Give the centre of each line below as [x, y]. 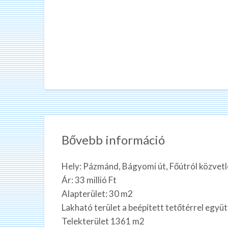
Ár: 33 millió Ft [89, 180]
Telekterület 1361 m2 [103, 221]
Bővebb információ [113, 139]
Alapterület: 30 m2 [97, 193]
